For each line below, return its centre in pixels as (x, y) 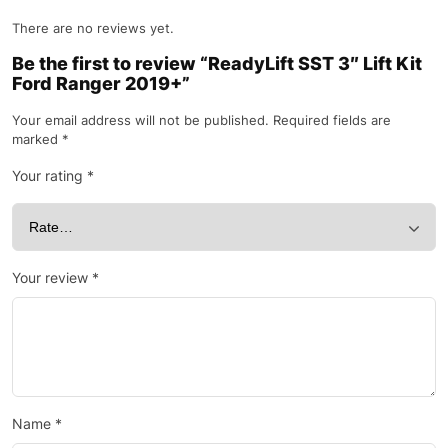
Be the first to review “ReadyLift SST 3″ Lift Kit (217, 64)
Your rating (49, 176)
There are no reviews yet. (93, 28)
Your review (52, 278)
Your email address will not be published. (140, 120)
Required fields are (332, 120)
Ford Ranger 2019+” (101, 84)
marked (37, 139)
